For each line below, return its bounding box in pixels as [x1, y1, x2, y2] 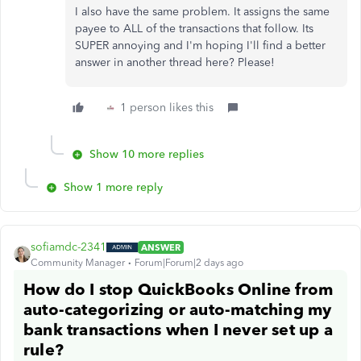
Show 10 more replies [89, 147, 204, 161]
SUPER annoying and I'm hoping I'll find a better [75, 39, 326, 52]
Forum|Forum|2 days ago [135, 257, 243, 268]
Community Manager [31, 257, 125, 268]
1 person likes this [120, 101, 214, 114]
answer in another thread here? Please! [75, 56, 275, 69]
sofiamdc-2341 [31, 240, 106, 254]
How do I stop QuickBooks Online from [23, 280, 334, 299]
